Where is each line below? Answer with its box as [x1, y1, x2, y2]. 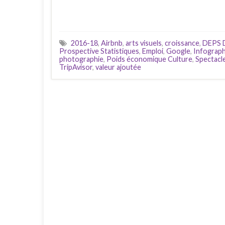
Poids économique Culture [106, 54, 192, 63]
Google [166, 46, 190, 55]
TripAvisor [59, 62, 92, 71]
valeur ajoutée [95, 62, 141, 71]
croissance [165, 38, 199, 47]
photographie [59, 54, 103, 63]
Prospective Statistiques [59, 46, 139, 55]
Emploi [142, 46, 163, 55]
